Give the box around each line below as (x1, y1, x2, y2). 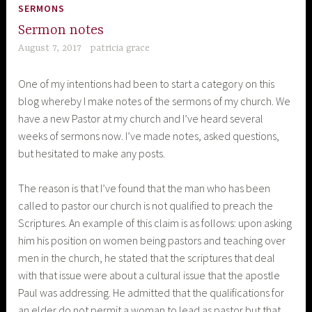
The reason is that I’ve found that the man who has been (18, 181, 271, 196)
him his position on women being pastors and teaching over (18, 233, 286, 248)
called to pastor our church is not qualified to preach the (18, 198, 274, 213)
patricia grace (89, 42, 150, 54)
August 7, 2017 (18, 42, 81, 54)
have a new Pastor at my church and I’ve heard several (18, 111, 264, 125)
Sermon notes (18, 22, 104, 39)
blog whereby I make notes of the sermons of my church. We (18, 93, 291, 108)
